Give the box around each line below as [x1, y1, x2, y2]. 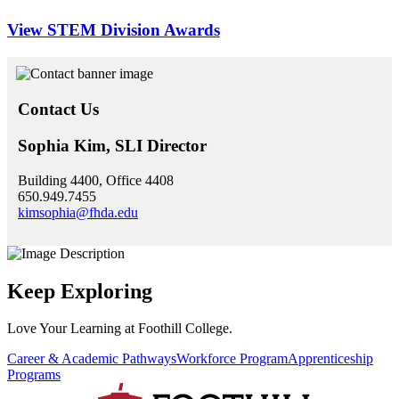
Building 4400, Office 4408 [18, 172, 174, 188]
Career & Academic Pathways [7, 351, 176, 367]
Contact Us [18, 100, 99, 119]
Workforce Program [176, 351, 288, 367]
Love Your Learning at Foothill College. [7, 321, 232, 337]
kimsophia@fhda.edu [18, 204, 138, 220]
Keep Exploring [7, 279, 152, 303]
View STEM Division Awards [7, 20, 220, 39]
